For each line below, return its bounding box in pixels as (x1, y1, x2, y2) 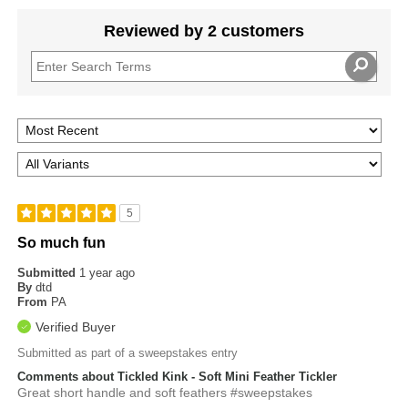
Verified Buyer (36, 319, 117, 334)
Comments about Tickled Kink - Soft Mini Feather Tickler (17, 369, 338, 383)
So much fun (17, 234, 107, 250)
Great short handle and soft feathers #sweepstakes (17, 384, 313, 400)
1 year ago (79, 265, 136, 280)
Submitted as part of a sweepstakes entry (17, 345, 239, 360)
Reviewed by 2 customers (104, 21, 304, 40)
